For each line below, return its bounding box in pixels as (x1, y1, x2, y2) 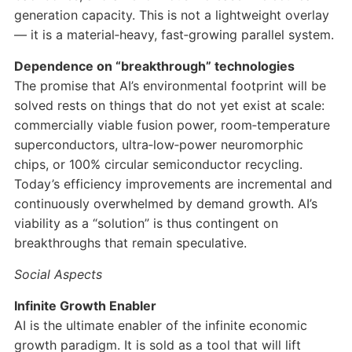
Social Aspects (13, 266, 102, 283)
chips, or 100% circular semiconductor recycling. (13, 156, 302, 173)
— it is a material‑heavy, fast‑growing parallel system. (13, 27, 334, 43)
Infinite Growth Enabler (13, 298, 156, 314)
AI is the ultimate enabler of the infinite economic (13, 317, 307, 334)
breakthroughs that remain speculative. (13, 235, 247, 251)
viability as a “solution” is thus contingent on (13, 215, 278, 232)
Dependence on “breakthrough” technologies (13, 58, 295, 75)
